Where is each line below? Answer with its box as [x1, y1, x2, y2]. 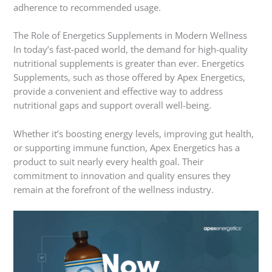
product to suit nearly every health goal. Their [13, 155, 204, 168]
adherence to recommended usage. [13, 1, 161, 14]
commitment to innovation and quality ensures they [13, 169, 231, 182]
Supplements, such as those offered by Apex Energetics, [13, 71, 246, 84]
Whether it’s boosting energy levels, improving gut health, [13, 127, 254, 140]
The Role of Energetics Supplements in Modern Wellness [13, 29, 248, 42]
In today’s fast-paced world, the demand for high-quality [13, 43, 248, 56]
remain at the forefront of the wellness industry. [13, 183, 214, 195]
